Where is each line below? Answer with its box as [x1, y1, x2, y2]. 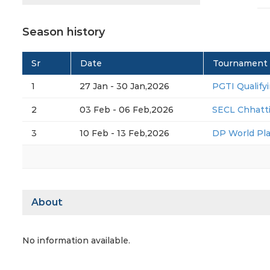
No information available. [22, 235, 130, 246]
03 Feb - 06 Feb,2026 [80, 104, 174, 116]
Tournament [213, 58, 268, 69]
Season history [22, 25, 105, 39]
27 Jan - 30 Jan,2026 [80, 81, 169, 92]
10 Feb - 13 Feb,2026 [80, 128, 169, 139]
